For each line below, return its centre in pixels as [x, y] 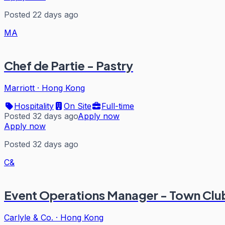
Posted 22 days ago [41, 15]
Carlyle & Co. [29, 217]
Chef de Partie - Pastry [69, 66]
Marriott [19, 88]
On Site [78, 106]
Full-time [118, 106]
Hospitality [34, 106]
